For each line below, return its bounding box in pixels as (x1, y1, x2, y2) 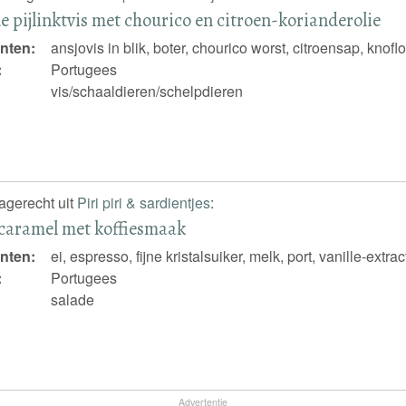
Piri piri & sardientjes (76, 191, 210, 213)
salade (51, 289, 95, 311)
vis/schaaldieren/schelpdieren (51, 81, 244, 102)
